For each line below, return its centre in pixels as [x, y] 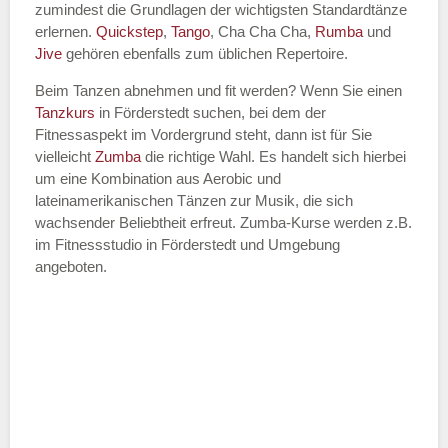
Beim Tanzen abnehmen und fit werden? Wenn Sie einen [218, 91]
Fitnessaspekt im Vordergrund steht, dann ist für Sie [203, 135]
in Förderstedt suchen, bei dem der [212, 113]
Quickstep [129, 32]
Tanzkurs [67, 113]
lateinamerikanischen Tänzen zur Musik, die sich [194, 201]
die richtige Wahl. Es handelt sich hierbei [273, 157]
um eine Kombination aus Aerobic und [158, 179]
